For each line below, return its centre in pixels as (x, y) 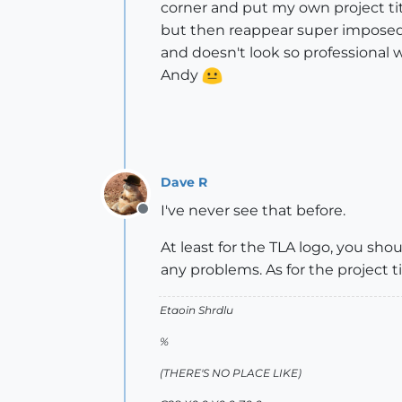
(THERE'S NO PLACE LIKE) (231, 373)
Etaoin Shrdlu (197, 310)
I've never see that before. (253, 210)
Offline (166, 218)
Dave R (184, 182)
